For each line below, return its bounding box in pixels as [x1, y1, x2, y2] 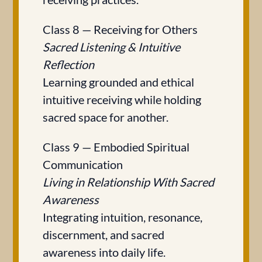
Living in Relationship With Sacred [43, 175, 214, 189]
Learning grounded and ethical [43, 75, 194, 89]
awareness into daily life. [43, 245, 166, 259]
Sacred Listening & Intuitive [43, 40, 180, 54]
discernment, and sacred [43, 227, 164, 242]
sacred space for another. [43, 110, 168, 124]
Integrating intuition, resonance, [43, 210, 202, 224]
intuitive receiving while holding [43, 92, 201, 106]
